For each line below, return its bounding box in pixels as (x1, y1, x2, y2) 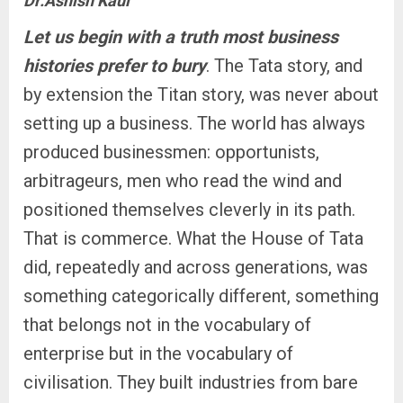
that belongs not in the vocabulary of (23, 314, 311, 336)
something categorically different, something (23, 285, 379, 307)
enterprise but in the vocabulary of (23, 343, 293, 364)
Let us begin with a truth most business (23, 26, 338, 48)
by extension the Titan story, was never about (23, 84, 379, 105)
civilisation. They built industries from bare (23, 372, 358, 393)
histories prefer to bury (23, 55, 206, 76)
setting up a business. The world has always (23, 112, 365, 134)
